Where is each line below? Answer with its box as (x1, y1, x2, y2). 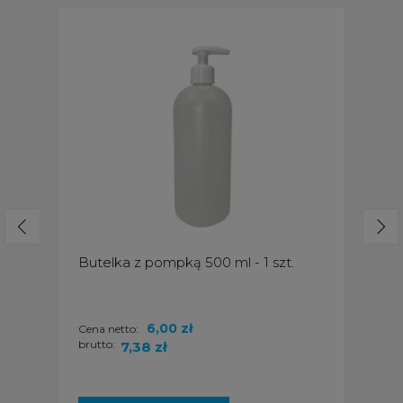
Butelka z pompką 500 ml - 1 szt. (78, 253, 294, 271)
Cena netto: (78, 321, 141, 336)
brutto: (78, 336, 115, 351)
